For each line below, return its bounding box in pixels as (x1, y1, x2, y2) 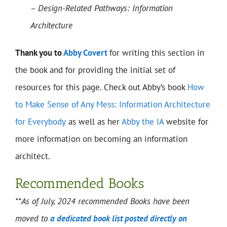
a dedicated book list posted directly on (50, 213, 187, 224)
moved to (15, 213, 50, 224)
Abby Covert (63, 47, 107, 59)
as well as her (66, 116, 122, 128)
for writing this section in (109, 47, 204, 59)
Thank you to (15, 47, 63, 59)
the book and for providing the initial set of (15, 64, 175, 76)
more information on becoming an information (15, 133, 187, 145)
